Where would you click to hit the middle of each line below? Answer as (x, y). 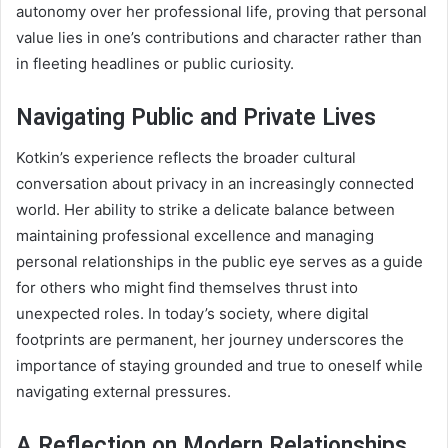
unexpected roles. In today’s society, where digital (192, 314)
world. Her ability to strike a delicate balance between (205, 210)
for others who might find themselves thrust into (187, 288)
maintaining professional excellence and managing (195, 236)
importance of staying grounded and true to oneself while (219, 366)
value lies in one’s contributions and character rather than (219, 37)
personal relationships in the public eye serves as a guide (219, 262)
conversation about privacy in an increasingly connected (215, 184)
